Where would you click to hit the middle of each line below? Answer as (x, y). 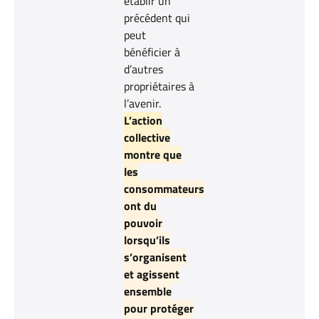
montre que (153, 154)
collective (147, 137)
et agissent (152, 274)
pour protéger (159, 308)
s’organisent (156, 257)
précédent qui (157, 17)
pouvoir (143, 223)
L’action (143, 120)
